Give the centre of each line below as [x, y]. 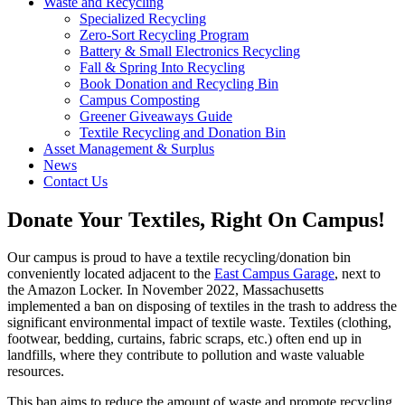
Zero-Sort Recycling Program [164, 34]
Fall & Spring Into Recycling [162, 67]
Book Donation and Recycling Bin [179, 83]
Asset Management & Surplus [129, 148]
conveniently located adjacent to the [111, 274]
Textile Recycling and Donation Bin [183, 132]
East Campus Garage [274, 274]
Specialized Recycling [143, 18]
